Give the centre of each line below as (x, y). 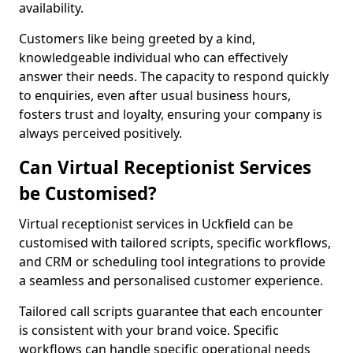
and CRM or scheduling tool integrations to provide (172, 262)
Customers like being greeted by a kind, (137, 39)
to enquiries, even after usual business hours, (155, 95)
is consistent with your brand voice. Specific (149, 330)
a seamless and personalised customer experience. (171, 281)
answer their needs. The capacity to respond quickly (174, 76)
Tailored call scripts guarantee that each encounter (171, 311)
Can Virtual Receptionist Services (165, 167)
